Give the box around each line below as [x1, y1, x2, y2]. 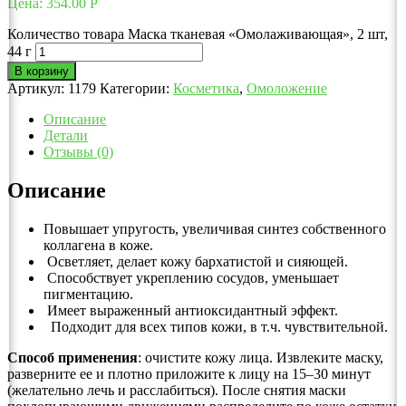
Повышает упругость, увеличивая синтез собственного [43, 221, 386, 237]
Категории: [100, 81, 173, 97]
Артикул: [7, 81, 68, 97]
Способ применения [7, 350, 138, 366]
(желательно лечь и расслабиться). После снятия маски [7, 382, 346, 399]
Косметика [173, 81, 239, 97]
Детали [43, 128, 88, 144]
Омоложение [246, 81, 327, 97]
